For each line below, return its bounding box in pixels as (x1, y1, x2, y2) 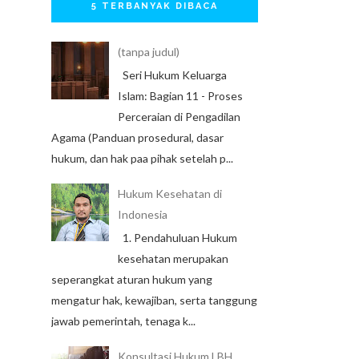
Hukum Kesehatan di (117, 187, 222, 201)
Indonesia (117, 208, 167, 222)
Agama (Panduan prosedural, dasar (51, 130, 224, 144)
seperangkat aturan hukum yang (51, 272, 212, 286)
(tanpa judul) (117, 45, 179, 59)
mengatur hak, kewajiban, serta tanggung (51, 292, 257, 307)
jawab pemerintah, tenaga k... (51, 313, 196, 328)
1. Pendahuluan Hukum (117, 230, 237, 244)
